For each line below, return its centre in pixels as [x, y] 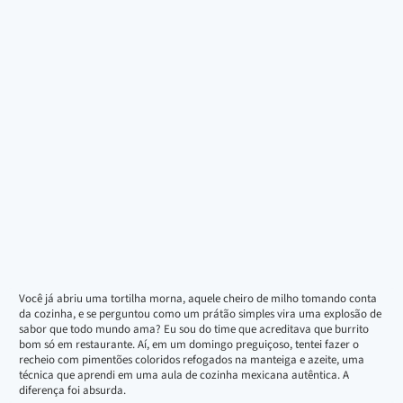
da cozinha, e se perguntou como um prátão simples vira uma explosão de [200, 313]
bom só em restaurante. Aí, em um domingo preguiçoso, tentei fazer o [189, 344]
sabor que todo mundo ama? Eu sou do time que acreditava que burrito [194, 329]
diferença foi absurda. [72, 390]
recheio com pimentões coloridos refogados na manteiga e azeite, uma [192, 359]
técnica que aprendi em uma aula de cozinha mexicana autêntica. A [184, 375]
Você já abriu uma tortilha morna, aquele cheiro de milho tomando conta [198, 298]
